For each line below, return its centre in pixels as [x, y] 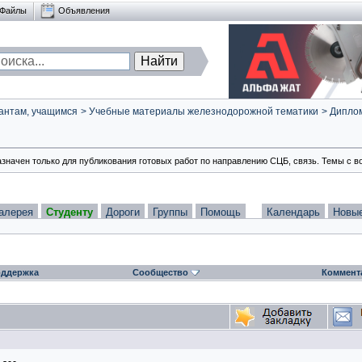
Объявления [84, 10]
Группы [170, 212]
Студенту [69, 212]
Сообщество [160, 272]
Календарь [293, 212]
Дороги [123, 212]
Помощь [221, 212]
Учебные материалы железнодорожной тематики [204, 112]
